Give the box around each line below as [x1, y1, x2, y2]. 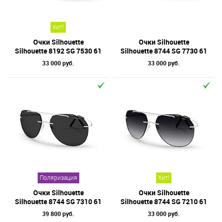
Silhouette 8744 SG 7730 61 [120, 46, 207, 55]
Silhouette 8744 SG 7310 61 [15, 197, 102, 206]
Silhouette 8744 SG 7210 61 [120, 197, 207, 206]
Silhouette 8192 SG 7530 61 [15, 46, 102, 55]
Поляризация [39, 174, 77, 181]
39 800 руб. [42, 210, 74, 218]
